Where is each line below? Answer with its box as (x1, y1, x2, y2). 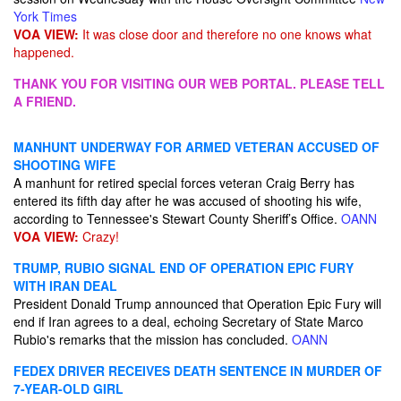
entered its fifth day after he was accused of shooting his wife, (13, 192, 362, 209)
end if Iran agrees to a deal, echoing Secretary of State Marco (13, 312, 363, 330)
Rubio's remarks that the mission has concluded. (13, 330, 292, 348)
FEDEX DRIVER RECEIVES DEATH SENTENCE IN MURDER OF (13, 362, 382, 380)
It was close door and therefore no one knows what (79, 25, 371, 43)
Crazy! (79, 227, 119, 245)
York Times (13, 7, 77, 25)
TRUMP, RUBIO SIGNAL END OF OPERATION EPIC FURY (13, 259, 354, 277)
